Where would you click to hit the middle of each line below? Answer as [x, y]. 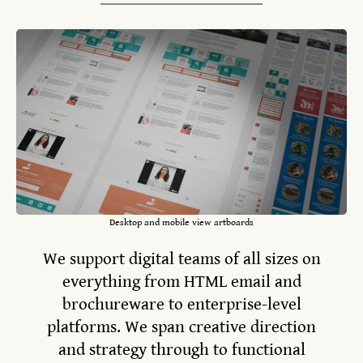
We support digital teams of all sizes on [181, 259]
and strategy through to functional [181, 350]
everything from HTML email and [181, 282]
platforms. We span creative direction [181, 327]
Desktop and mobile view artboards [181, 223]
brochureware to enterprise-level [181, 304]
